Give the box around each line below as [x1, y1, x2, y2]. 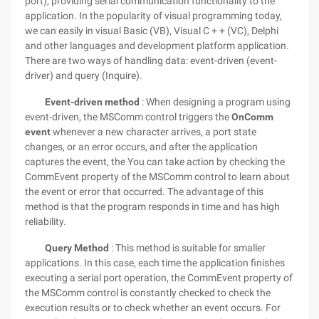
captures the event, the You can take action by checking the [25, 156, 285, 167]
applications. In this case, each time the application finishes [25, 257, 285, 268]
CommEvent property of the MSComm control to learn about [25, 171, 290, 182]
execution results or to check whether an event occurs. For [25, 302, 281, 313]
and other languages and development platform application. [25, 40, 289, 51]
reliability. [25, 216, 66, 227]
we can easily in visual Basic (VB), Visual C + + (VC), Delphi [25, 25, 278, 36]
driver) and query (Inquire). [25, 70, 142, 81]
